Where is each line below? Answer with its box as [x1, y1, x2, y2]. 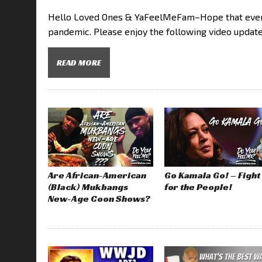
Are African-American [48, 168, 146, 181]
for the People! [164, 180, 233, 193]
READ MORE [57, 57, 101, 68]
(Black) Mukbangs [48, 180, 128, 193]
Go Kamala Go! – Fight [164, 168, 261, 181]
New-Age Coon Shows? [48, 192, 150, 205]
